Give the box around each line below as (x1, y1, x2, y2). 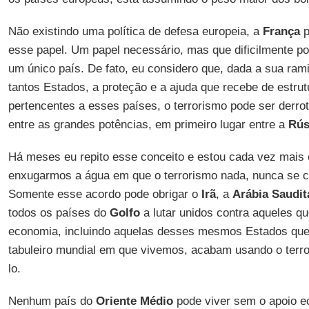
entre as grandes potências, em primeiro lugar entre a (8, 118, 288, 131)
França (262, 25, 300, 38)
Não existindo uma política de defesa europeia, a (8, 25, 263, 38)
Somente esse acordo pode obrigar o (8, 188, 201, 201)
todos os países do (8, 206, 110, 219)
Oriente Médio (95, 295, 173, 308)
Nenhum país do (8, 295, 96, 308)
